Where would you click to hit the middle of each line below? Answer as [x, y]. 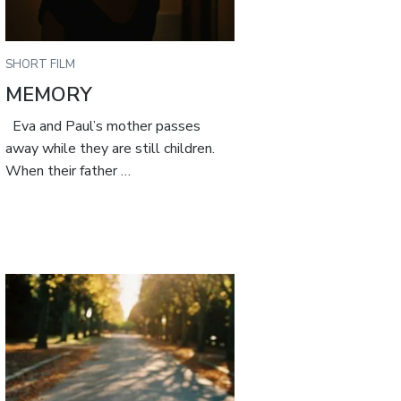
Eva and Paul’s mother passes [103, 127]
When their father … [68, 171]
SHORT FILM [41, 64]
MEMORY [49, 94]
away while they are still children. [111, 149]
